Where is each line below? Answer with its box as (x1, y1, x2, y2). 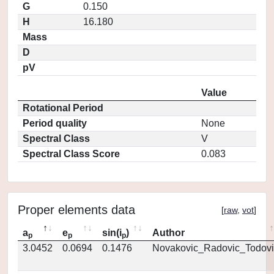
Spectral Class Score (23, 149, 120, 159)
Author (152, 228, 185, 238)
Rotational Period (23, 103, 103, 113)
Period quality (23, 118, 87, 128)
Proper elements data (18, 203, 135, 217)
